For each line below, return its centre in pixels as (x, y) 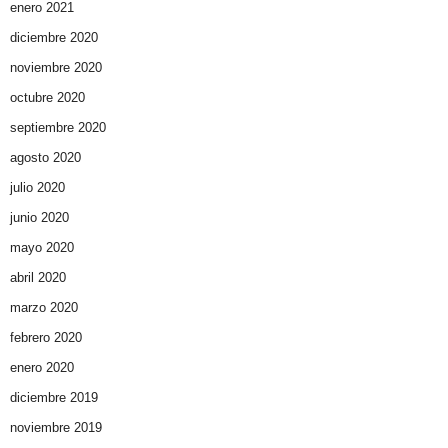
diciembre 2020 (54, 38)
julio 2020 (37, 188)
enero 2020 (42, 368)
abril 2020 (38, 278)
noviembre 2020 (56, 68)
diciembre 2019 (54, 398)
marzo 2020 (44, 308)
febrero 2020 (46, 338)
